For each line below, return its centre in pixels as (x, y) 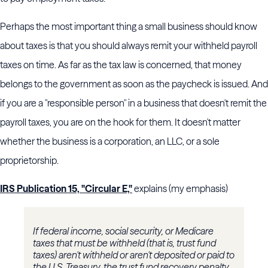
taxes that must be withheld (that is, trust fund (124, 243)
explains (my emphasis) (180, 189)
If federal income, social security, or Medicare (123, 231)
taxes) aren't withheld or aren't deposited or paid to (134, 255)
